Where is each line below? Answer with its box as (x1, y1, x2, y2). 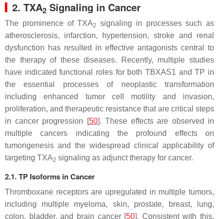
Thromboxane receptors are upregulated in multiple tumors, (5, 188, 214, 196)
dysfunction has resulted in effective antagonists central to (5, 44, 214, 52)
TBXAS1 (145, 68, 176, 76)
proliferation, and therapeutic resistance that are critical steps (5, 105, 214, 113)
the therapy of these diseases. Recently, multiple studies (5, 56, 214, 64)
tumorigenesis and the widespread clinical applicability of (5, 141, 214, 150)
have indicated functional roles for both (5, 68, 145, 76)
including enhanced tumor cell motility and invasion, (5, 92, 214, 101)
